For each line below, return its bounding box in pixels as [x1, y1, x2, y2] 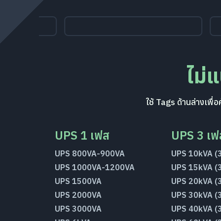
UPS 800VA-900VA [55, 148, 125, 158]
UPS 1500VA [55, 176, 102, 186]
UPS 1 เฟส [55, 127, 110, 143]
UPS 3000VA [55, 204, 102, 214]
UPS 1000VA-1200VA [55, 162, 135, 172]
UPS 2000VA [55, 190, 102, 200]
